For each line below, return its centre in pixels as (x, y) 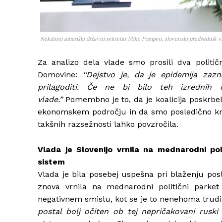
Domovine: (60, 75)
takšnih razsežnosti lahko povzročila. (108, 124)
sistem (51, 162)
